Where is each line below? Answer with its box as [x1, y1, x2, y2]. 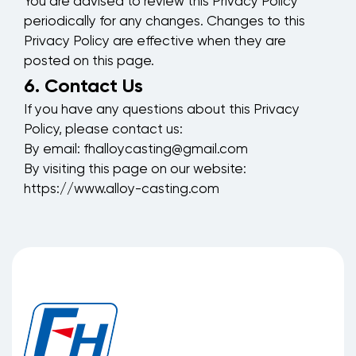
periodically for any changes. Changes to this [24, 15, 305, 29]
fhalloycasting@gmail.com [83, 143, 248, 157]
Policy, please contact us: [24, 123, 183, 137]
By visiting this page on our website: [24, 163, 246, 177]
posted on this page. [24, 55, 154, 69]
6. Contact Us [24, 74, 143, 98]
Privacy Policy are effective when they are [24, 35, 286, 49]
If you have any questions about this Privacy [24, 103, 300, 118]
